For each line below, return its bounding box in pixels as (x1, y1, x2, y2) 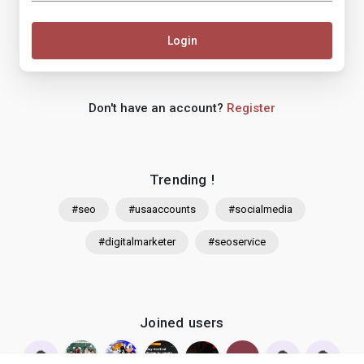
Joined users (140, 314, 224, 331)
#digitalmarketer (98, 236, 175, 248)
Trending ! (149, 171, 214, 188)
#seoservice (208, 236, 266, 248)
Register (227, 101, 275, 115)
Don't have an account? (89, 101, 227, 115)
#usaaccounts (128, 203, 196, 215)
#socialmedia (228, 203, 292, 215)
